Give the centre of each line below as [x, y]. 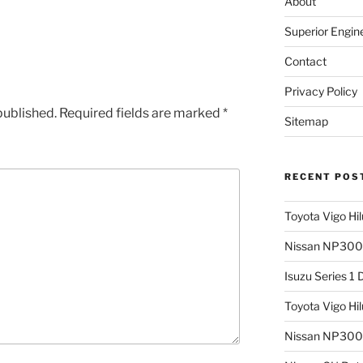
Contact [305, 62]
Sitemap [306, 122]
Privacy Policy [320, 92]
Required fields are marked [141, 113]
